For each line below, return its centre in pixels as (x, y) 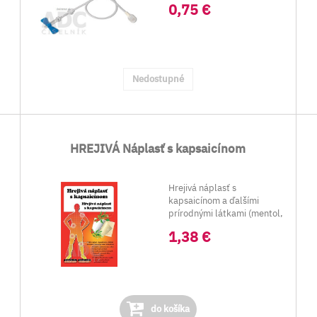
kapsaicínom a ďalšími (214, 201)
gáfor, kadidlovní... (207, 226)
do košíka (169, 309)
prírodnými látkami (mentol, (226, 213)
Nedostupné (158, 79)
